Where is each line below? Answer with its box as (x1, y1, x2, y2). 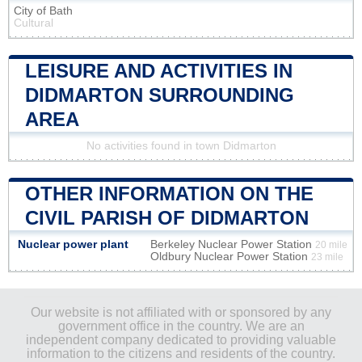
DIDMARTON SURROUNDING (25, 83, 294, 106)
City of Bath (14, 4, 73, 17)
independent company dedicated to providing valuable (26, 332, 336, 347)
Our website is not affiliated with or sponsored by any (31, 305, 331, 319)
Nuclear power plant (18, 238, 128, 250)
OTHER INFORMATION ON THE (25, 182, 314, 204)
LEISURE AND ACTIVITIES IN (25, 59, 293, 82)
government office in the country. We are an (57, 318, 305, 333)
